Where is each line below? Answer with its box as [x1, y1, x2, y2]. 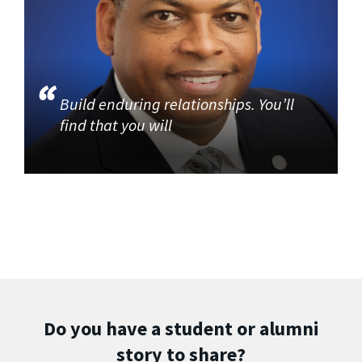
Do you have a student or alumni [43, 316, 319, 342]
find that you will [60, 115, 176, 136]
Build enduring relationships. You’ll [60, 94, 295, 115]
